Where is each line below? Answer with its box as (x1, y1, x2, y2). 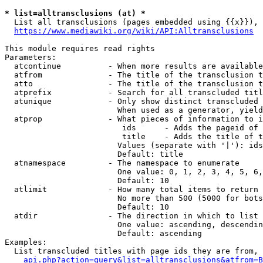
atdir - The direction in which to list (5, 211, 258, 220)
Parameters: (5, 53, 56, 62)
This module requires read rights (5, 44, 155, 53)
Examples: (5, 238, 47, 247)
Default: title (5, 150, 183, 159)
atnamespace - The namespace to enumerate (5, 159, 240, 167)
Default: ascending (5, 229, 202, 238)
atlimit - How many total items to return (5, 185, 258, 194)
